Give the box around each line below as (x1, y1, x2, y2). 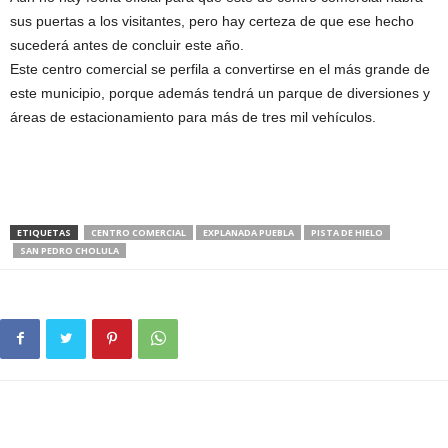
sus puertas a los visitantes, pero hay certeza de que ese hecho (10, 13, 414, 30)
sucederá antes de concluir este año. (10, 37, 244, 54)
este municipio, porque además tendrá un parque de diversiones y (10, 85, 430, 102)
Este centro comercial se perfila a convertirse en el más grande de (10, 61, 430, 78)
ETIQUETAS (17, 226, 71, 240)
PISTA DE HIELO (311, 226, 383, 240)
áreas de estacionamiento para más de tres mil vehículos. (10, 109, 376, 126)
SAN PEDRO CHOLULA (20, 244, 119, 258)
